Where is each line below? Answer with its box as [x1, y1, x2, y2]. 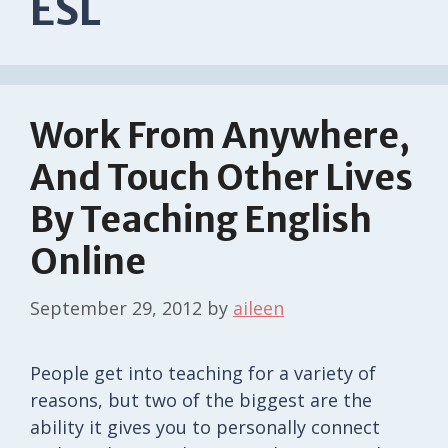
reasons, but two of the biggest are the [30, 387, 372, 412]
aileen [233, 295, 284, 320]
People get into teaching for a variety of [30, 360, 376, 385]
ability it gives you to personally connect [30, 414, 380, 439]
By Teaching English [30, 197, 372, 242]
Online [30, 239, 146, 284]
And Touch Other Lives [30, 155, 413, 200]
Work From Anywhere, [30, 113, 410, 158]
